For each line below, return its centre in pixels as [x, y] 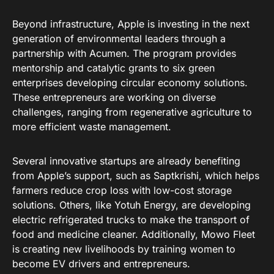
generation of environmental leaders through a [119, 39]
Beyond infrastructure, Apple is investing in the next [131, 24]
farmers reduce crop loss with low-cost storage [122, 191]
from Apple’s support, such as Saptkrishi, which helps [136, 176]
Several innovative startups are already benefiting [126, 161]
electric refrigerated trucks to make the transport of [131, 220]
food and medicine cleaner [74, 235]
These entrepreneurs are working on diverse [114, 98]
